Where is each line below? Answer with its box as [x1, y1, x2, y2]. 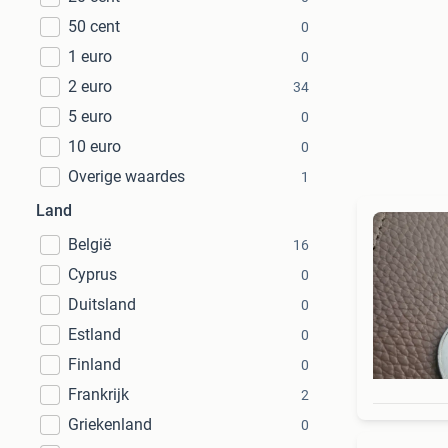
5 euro [68, 107, 112, 126]
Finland [68, 355, 121, 374]
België [68, 235, 111, 254]
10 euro [68, 137, 121, 156]
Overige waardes [68, 167, 185, 186]
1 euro [68, 47, 112, 66]
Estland [68, 325, 121, 344]
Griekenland [68, 415, 152, 434]
